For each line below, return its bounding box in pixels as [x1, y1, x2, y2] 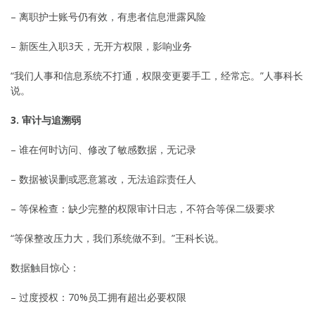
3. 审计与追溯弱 [11, 112, 81, 127]
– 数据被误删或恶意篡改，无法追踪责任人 [11, 172, 196, 186]
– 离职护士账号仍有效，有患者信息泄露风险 [11, 9, 206, 23]
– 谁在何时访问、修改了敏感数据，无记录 [11, 142, 196, 156]
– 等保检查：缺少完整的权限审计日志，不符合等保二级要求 [11, 201, 275, 215]
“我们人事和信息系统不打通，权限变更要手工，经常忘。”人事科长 [11, 68, 303, 82]
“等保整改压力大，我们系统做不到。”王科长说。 [11, 231, 224, 245]
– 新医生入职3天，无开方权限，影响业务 [11, 39, 192, 53]
